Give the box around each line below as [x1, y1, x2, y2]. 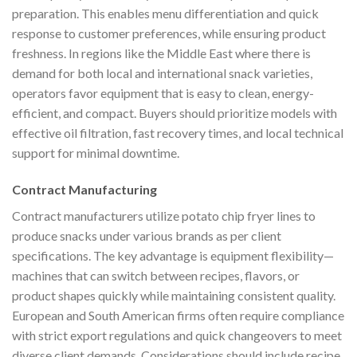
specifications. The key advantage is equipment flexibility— [12, 247, 334, 263]
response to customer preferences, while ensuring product [12, 25, 326, 41]
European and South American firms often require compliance [12, 307, 344, 323]
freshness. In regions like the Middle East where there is [12, 45, 311, 61]
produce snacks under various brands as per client [12, 227, 281, 243]
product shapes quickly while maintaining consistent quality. [12, 287, 335, 303]
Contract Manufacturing [12, 181, 157, 197]
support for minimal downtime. [12, 145, 179, 161]
